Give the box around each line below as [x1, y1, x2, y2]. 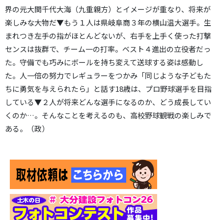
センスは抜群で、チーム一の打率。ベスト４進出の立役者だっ [5, 44, 211, 54]
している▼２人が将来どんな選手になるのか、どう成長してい [5, 97, 211, 107]
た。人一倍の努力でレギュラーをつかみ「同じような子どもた [5, 70, 211, 81]
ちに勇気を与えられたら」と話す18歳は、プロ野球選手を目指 [5, 83, 212, 94]
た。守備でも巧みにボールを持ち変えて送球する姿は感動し [5, 57, 203, 67]
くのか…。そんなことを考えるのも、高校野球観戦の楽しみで [5, 110, 211, 120]
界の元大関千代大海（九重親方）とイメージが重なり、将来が [5, 4, 211, 14]
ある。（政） [5, 123, 49, 134]
